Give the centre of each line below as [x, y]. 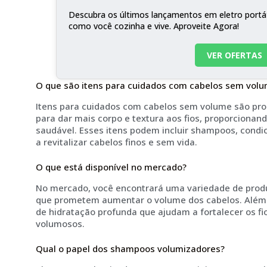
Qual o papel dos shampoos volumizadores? [130, 249]
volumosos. [60, 223]
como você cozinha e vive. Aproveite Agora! [153, 26]
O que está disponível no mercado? [111, 167]
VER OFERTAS [235, 55]
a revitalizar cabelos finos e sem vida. [117, 142]
